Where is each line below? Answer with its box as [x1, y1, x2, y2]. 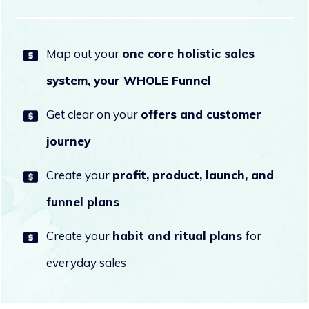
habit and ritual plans [112, 228, 246, 243]
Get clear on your [46, 106, 141, 121]
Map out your [46, 46, 122, 61]
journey [46, 133, 90, 148]
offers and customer [141, 106, 261, 121]
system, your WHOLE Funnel [46, 72, 211, 88]
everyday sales [46, 255, 126, 270]
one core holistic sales [122, 46, 255, 61]
